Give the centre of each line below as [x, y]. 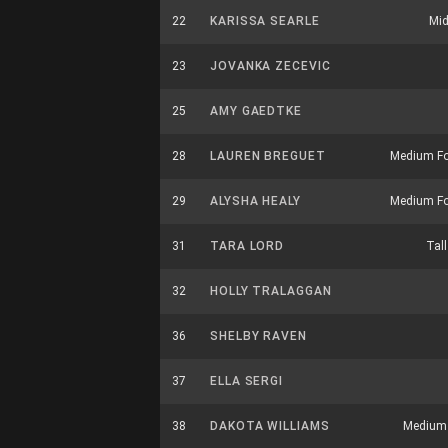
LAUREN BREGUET [268, 156]
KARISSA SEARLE [265, 21]
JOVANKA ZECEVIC [270, 66]
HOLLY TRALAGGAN [271, 291]
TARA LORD [247, 246]
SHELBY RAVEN [258, 336]
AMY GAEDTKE [256, 111]
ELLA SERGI [246, 381]
